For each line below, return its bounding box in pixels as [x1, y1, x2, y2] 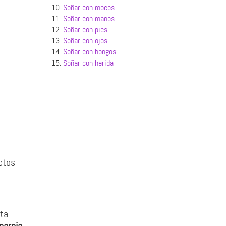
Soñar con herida [63, 58, 114, 68]
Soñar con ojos [63, 35, 107, 46]
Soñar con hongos [63, 46, 116, 57]
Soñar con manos [63, 13, 115, 24]
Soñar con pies [63, 24, 107, 35]
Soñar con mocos [63, 2, 115, 13]
